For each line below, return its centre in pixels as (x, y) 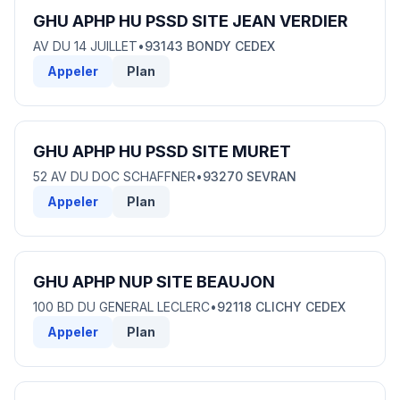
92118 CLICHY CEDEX (281, 307)
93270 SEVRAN (250, 176)
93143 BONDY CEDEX (210, 46)
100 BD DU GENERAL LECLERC (121, 307)
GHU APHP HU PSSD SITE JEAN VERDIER (191, 21)
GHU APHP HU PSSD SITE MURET (162, 151)
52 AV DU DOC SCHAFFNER (114, 176)
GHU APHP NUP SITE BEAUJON (154, 282)
